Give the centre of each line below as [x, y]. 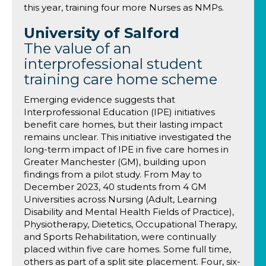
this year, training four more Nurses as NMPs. [124, 7]
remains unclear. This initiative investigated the [128, 137]
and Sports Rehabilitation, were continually [120, 237]
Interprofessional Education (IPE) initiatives [119, 112]
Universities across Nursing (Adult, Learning [120, 199]
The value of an [77, 48]
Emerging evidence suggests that [99, 99]
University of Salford [102, 33]
